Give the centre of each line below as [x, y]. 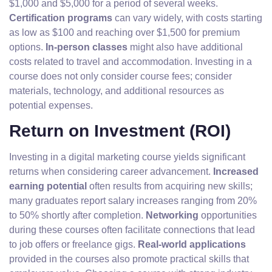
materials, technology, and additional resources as [117, 91]
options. [27, 47]
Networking [172, 215]
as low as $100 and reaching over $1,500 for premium [124, 32]
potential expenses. [51, 105]
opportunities [228, 215]
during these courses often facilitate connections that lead [132, 230]
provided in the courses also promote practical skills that [129, 259]
